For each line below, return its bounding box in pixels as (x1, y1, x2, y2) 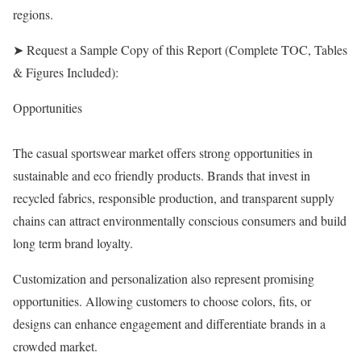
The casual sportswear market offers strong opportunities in (13, 144, 313, 162)
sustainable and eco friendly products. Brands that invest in (13, 167, 310, 185)
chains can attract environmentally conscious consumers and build (13, 212, 346, 230)
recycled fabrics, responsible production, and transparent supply (13, 189, 334, 207)
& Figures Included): (13, 64, 118, 81)
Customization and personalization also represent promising (13, 270, 314, 288)
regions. (13, 6, 53, 23)
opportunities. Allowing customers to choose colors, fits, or (13, 293, 311, 310)
